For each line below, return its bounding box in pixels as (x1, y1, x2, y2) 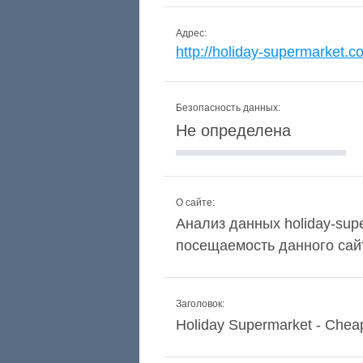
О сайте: (176, 197, 215, 208)
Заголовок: (176, 298, 224, 310)
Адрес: (176, 28, 207, 39)
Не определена (176, 122, 291, 139)
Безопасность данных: (176, 102, 280, 113)
